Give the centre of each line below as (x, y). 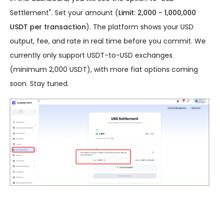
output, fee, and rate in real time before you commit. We (108, 41)
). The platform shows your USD (140, 27)
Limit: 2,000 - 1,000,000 (157, 13)
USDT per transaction (48, 27)
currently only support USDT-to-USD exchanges (91, 55)
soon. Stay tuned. (39, 84)
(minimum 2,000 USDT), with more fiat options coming (104, 69)
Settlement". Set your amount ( (64, 13)
